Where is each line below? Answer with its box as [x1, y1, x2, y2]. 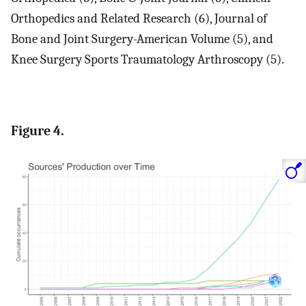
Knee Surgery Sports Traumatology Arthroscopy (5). [11, 51, 284, 67]
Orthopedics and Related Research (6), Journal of [11, 10, 267, 26]
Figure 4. [11, 122, 64, 139]
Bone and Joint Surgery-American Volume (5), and [11, 31, 273, 46]
